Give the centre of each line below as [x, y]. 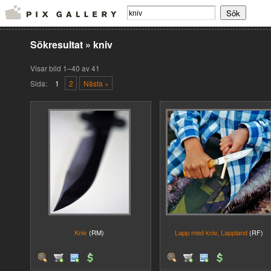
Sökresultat [58, 44]
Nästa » [96, 83]
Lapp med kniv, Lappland [211, 232]
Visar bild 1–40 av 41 [65, 68]
